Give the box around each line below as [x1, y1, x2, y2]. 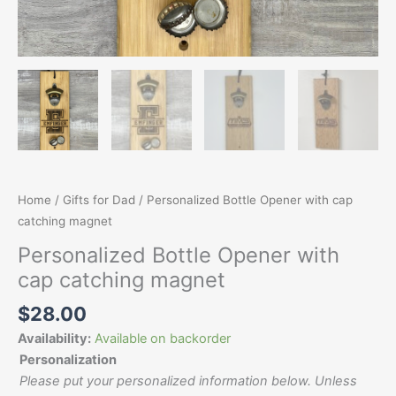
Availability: [18, 331, 91, 347]
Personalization [19, 352, 117, 369]
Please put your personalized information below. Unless [19, 373, 357, 390]
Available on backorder [95, 331, 231, 347]
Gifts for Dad [63, 192, 135, 207]
